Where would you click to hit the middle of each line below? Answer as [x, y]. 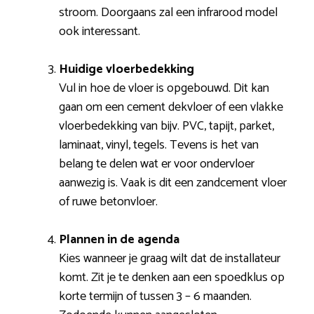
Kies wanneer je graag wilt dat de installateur [170, 259]
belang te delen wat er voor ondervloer [157, 164]
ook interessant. [100, 32]
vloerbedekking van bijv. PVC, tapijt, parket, [166, 127]
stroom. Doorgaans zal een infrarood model [168, 13]
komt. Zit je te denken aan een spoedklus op [172, 278]
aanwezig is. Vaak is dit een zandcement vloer [173, 183]
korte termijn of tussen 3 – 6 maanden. [155, 297]
